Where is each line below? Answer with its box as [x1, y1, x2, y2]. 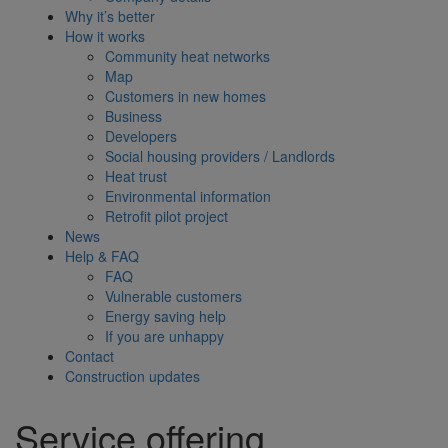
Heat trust [104, 166, 167, 187]
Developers [104, 126, 177, 147]
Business [104, 106, 162, 127]
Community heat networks [104, 46, 270, 67]
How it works [64, 26, 145, 47]
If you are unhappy [104, 326, 224, 347]
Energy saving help [104, 306, 226, 327]
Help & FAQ [64, 246, 139, 267]
